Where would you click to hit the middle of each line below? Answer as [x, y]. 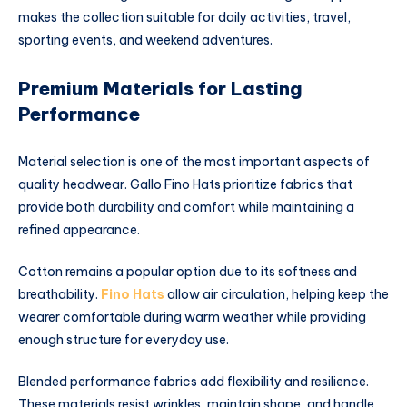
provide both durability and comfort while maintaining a [186, 208]
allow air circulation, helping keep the [277, 294]
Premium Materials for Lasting [160, 89]
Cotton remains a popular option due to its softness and [188, 271]
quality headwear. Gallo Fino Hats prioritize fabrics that [185, 185]
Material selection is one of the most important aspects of [194, 162]
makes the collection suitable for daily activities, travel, [184, 18]
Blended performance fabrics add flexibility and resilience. [194, 381]
